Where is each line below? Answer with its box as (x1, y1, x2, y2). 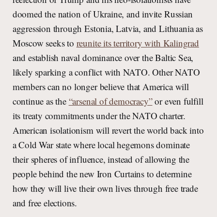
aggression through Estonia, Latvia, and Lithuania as (12, 22, 203, 35)
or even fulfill (152, 95, 203, 108)
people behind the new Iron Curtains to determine (12, 168, 192, 180)
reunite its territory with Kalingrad (76, 37, 199, 49)
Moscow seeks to (12, 37, 77, 49)
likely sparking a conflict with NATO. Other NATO (12, 66, 200, 78)
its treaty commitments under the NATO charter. (12, 109, 186, 122)
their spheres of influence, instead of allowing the (12, 153, 190, 166)
